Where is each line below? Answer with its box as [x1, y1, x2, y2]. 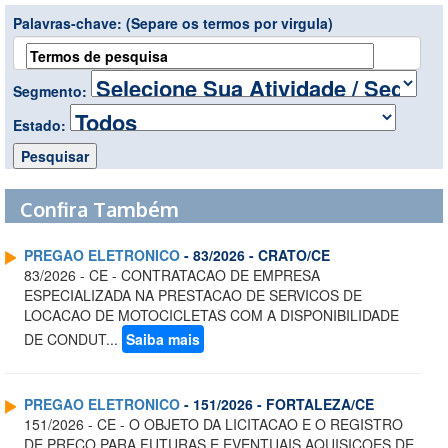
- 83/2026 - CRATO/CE [180, 245, 330, 266]
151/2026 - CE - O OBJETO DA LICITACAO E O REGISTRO [24, 414, 403, 435]
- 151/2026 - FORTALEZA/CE [180, 394, 374, 415]
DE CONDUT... [24, 329, 122, 350]
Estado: [13, 115, 70, 136]
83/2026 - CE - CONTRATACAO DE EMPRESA [24, 265, 320, 286]
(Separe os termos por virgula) [126, 13, 333, 34]
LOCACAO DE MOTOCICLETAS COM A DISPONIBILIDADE [24, 305, 399, 326]
